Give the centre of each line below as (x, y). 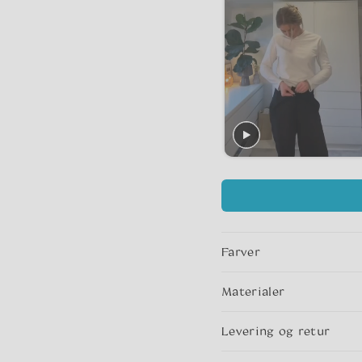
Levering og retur (276, 331)
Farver (241, 252)
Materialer (253, 292)
